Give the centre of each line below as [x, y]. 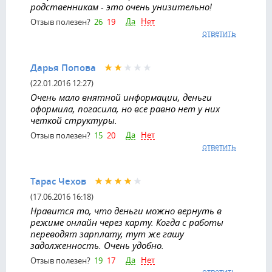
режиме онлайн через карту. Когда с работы [127, 223]
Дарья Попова [63, 68]
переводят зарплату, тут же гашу [107, 234]
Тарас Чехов [58, 182]
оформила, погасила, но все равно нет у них [125, 109]
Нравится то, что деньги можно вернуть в [126, 211]
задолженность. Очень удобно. [97, 246]
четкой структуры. [74, 121]
